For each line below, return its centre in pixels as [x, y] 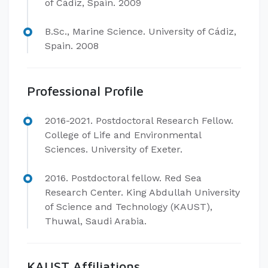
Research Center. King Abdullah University [142, 192]
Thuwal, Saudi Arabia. [96, 221]
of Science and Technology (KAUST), [129, 207]
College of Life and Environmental [123, 135]
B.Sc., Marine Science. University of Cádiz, [141, 31]
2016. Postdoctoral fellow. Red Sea [123, 178]
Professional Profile [85, 91]
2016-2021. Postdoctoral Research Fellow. [139, 121]
